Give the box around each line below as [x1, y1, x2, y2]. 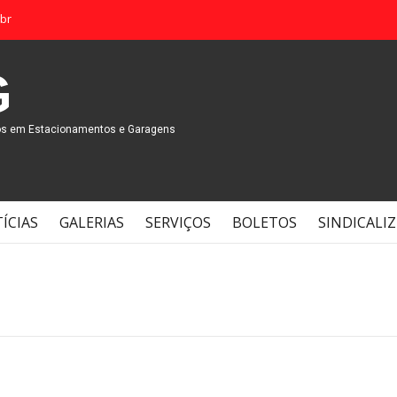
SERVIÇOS [145, 213, 211, 232]
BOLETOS [232, 213, 297, 232]
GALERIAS [59, 213, 124, 232]
